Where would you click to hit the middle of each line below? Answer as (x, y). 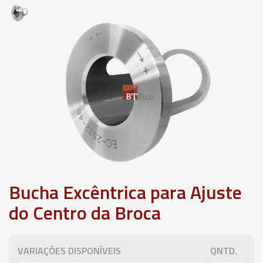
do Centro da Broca (85, 212)
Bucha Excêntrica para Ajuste (125, 192)
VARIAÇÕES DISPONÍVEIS (69, 250)
